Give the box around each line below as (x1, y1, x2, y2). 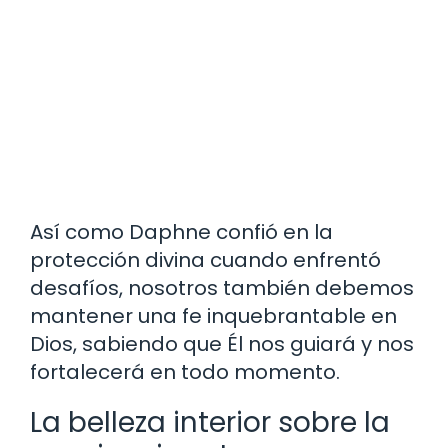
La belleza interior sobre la (30, 402, 390, 442)
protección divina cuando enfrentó (30, 245, 381, 274)
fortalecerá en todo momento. (30, 357, 340, 386)
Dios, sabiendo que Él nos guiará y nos (30, 329, 414, 358)
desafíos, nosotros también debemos (30, 273, 414, 302)
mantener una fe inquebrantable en (30, 301, 397, 330)
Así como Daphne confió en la (30, 217, 333, 246)
